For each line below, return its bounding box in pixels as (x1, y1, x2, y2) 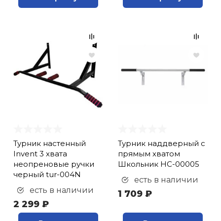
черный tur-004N (13, 170, 81, 179)
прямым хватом (118, 149, 180, 158)
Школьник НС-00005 (118, 159, 199, 169)
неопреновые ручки (13, 159, 95, 169)
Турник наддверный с (118, 139, 205, 148)
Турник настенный (13, 139, 86, 148)
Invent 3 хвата (13, 149, 68, 158)
